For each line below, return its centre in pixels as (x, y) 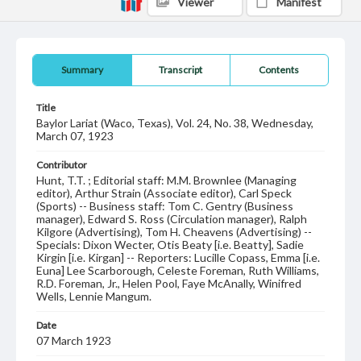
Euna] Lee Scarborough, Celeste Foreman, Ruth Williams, (178, 270)
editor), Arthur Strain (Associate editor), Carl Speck (164, 193)
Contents (279, 70)
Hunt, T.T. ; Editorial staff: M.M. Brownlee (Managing (166, 180)
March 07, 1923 (75, 136)
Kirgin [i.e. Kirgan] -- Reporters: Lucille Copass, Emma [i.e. (178, 257)
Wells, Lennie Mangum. (94, 296)
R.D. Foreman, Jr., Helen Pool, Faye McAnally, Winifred (169, 283)
